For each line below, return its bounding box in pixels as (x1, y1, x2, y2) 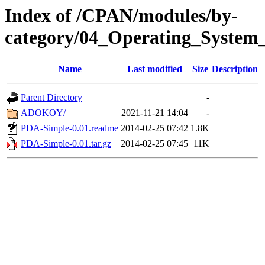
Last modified (127, 64, 182, 75)
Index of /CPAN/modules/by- (5, 5, 238, 26)
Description (212, 64, 258, 75)
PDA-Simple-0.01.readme (21, 123, 118, 134)
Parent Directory (21, 92, 82, 103)
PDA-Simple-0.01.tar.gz (21, 138, 111, 149)
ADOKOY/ (21, 108, 66, 118)
